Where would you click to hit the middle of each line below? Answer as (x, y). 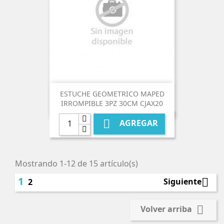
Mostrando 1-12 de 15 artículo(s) (76, 163)
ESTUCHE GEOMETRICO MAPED (112, 94)
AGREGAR (138, 123)
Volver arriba (167, 209)
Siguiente (182, 182)
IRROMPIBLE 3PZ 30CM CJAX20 (112, 103)
